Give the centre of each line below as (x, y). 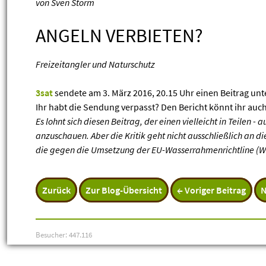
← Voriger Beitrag (211, 190)
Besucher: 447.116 (64, 234)
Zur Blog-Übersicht (124, 190)
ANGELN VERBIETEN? (119, 36)
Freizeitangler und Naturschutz (95, 64)
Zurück (56, 190)
